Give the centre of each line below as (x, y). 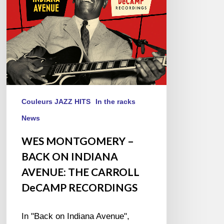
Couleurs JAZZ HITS (56, 102)
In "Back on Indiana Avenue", (76, 216)
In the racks (116, 102)
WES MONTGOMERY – (78, 141)
